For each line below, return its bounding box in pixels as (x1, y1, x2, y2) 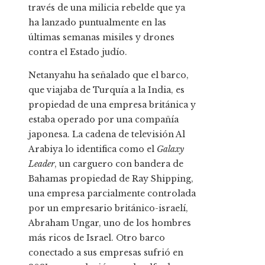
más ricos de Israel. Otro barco (28, 232, 165, 244)
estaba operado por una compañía (28, 114, 179, 125)
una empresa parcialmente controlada (28, 188, 196, 199)
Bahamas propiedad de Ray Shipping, (28, 173, 193, 185)
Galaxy (157, 144, 184, 155)
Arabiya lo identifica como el (28, 144, 157, 155)
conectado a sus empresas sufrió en (28, 247, 183, 258)
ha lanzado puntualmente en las (28, 17, 166, 28)
